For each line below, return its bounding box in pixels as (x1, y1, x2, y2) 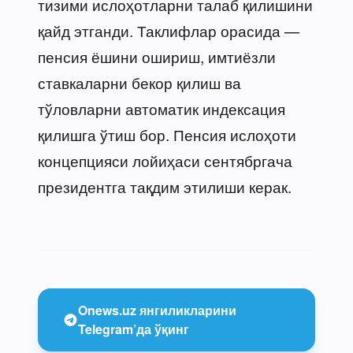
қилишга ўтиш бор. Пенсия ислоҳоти (38, 123, 296, 145)
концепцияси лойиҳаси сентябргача (38, 149, 292, 171)
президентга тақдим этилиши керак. (38, 175, 292, 197)
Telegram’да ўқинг (77, 319, 189, 338)
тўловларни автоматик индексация (38, 97, 285, 119)
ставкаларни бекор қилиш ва (38, 71, 241, 93)
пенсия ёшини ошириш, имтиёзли (38, 45, 276, 67)
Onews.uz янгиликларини (77, 300, 236, 319)
